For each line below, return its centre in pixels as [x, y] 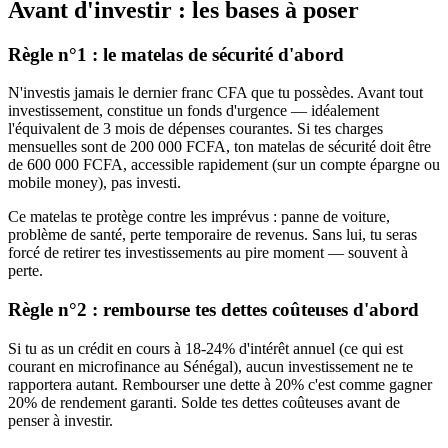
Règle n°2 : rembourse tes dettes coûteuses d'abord [213, 310]
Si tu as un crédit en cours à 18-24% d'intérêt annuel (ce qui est [205, 348]
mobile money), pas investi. [94, 183]
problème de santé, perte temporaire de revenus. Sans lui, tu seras [212, 235]
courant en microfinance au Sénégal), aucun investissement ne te [210, 366]
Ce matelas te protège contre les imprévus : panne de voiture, [199, 217]
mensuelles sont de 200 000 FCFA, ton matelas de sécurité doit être [219, 147]
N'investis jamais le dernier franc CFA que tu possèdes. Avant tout [215, 93]
